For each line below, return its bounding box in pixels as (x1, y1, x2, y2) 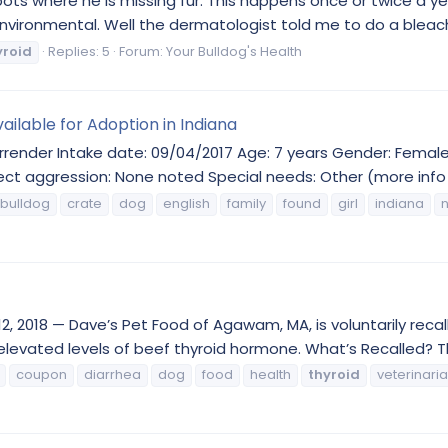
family (227, 193, 266, 213)
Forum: (119, 41, 166, 61)
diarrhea (84, 365, 141, 385)
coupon (16, 365, 67, 385)
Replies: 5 (48, 41, 110, 61)
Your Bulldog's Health (166, 41, 302, 61)
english (163, 193, 210, 213)
